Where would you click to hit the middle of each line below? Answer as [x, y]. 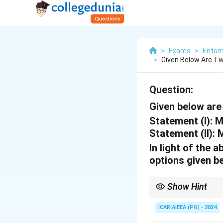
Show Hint [187, 186]
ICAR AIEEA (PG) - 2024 [187, 207]
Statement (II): [182, 133]
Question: [171, 90]
